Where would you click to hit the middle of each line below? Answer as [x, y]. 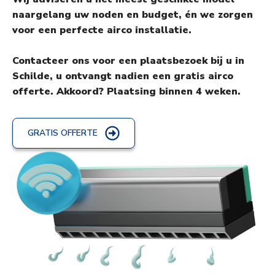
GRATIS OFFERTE [63, 133]
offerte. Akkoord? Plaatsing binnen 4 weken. [126, 92]
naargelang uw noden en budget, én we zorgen [133, 15]
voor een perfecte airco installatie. [102, 30]
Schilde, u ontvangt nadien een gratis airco [123, 76]
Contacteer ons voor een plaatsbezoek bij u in [128, 61]
